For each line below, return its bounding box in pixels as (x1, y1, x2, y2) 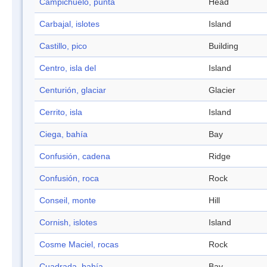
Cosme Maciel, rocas (39, 240, 119, 250)
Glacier (209, 85, 235, 95)
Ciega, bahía (39, 129, 88, 139)
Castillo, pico (39, 41, 87, 51)
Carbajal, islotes (39, 19, 100, 29)
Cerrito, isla (39, 107, 82, 117)
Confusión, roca (39, 173, 99, 184)
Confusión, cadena (39, 151, 110, 162)
